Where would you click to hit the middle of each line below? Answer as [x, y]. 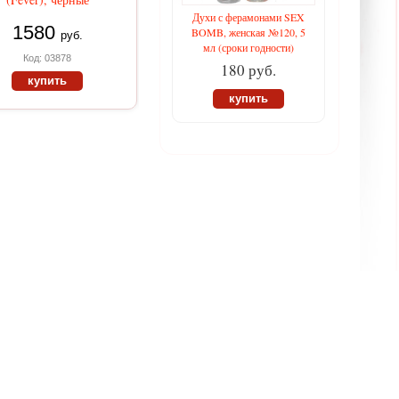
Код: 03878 [47, 58]
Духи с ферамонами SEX [248, 17]
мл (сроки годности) [248, 47]
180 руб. [248, 70]
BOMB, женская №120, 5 [248, 32]
